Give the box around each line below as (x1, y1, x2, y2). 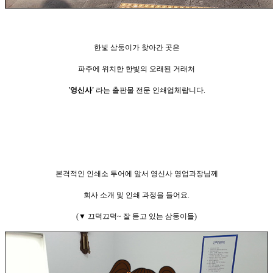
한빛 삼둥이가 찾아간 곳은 (93, 43, 180, 52)
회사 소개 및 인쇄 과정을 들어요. (83, 191, 190, 200)
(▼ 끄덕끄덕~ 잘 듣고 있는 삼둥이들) (76, 212, 197, 221)
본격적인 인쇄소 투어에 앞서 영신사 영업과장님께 (55, 169, 218, 179)
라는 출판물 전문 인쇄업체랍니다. (93, 86, 205, 95)
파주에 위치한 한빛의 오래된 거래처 (78, 65, 195, 74)
